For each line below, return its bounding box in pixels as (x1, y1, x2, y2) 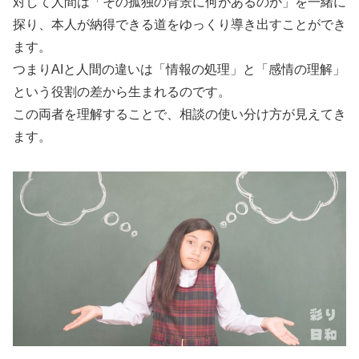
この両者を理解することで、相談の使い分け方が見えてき (13, 107, 346, 122)
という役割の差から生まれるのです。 (13, 85, 231, 99)
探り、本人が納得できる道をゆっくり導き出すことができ (13, 18, 346, 32)
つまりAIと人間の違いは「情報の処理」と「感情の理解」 (13, 63, 345, 77)
